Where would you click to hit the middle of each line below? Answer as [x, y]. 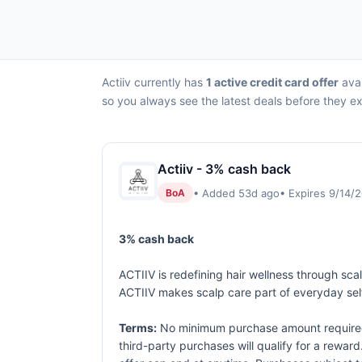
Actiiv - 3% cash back [224, 169]
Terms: [138, 328]
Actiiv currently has [154, 82]
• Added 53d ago [236, 193]
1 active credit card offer [272, 82]
